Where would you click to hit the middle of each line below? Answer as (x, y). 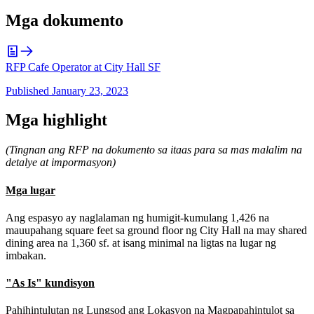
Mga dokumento (64, 20)
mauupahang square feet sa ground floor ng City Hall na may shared (156, 230)
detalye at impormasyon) (61, 163)
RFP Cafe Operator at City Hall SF (83, 67)
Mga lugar (30, 190)
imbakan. (26, 255)
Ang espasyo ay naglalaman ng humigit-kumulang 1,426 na (137, 217)
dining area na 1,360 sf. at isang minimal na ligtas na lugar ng (141, 243)
